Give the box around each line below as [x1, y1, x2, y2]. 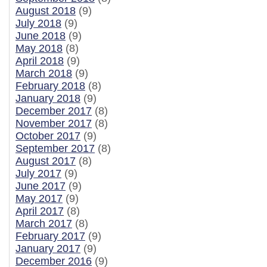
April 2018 [15, 55, 64, 67]
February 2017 [15, 230, 85, 242]
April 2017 [15, 205, 64, 217]
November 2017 [15, 117, 92, 129]
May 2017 [15, 193, 63, 204]
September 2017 [15, 142, 95, 154]
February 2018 [15, 80, 85, 92]
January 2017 [15, 243, 80, 254]
